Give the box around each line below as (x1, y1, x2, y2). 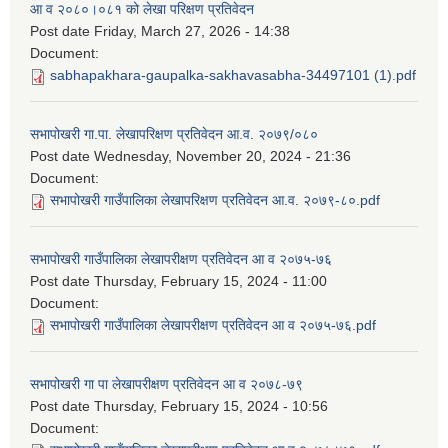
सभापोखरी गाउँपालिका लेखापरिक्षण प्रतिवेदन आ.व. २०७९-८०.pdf (50, 192, 380, 209)
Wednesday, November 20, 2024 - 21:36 (94, 148, 351, 165)
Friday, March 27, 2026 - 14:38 (94, 23, 290, 40)
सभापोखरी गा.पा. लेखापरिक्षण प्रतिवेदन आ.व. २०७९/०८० (30, 126, 318, 143)
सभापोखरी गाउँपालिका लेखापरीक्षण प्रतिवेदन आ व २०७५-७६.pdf (50, 317, 376, 334)
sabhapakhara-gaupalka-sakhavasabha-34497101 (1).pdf (50, 67, 416, 84)
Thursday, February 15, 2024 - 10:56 (94, 398, 328, 415)
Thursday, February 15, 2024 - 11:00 (94, 273, 327, 290)
